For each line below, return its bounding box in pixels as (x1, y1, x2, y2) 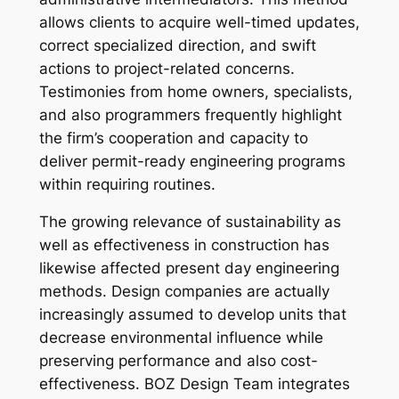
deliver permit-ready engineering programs (38, 151, 346, 170)
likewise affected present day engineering (38, 259, 339, 278)
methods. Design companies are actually (38, 282, 330, 301)
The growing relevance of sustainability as (38, 213, 341, 232)
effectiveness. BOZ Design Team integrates (38, 375, 350, 394)
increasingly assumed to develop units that (38, 305, 346, 324)
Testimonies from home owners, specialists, (38, 82, 353, 101)
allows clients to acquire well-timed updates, (38, 12, 360, 31)
